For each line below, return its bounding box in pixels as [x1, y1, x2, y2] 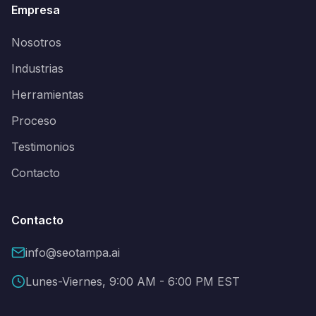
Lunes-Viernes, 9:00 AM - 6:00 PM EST [25, 274, 240, 288]
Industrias [11, 61, 63, 75]
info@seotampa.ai [25, 245, 120, 260]
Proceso [11, 113, 56, 128]
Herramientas [11, 87, 84, 102]
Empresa [11, 2, 60, 17]
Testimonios [11, 139, 75, 154]
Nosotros [11, 35, 61, 49]
